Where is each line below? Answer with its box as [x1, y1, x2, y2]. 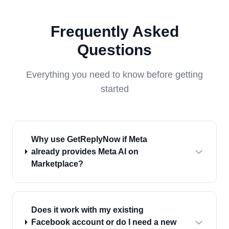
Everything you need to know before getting [26, 69, 203, 80]
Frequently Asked [50, 22, 179, 40]
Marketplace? [31, 159, 83, 168]
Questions [77, 41, 152, 58]
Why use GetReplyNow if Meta [31, 134, 147, 144]
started [100, 83, 129, 94]
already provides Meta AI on [31, 147, 139, 156]
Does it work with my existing [31, 205, 144, 214]
